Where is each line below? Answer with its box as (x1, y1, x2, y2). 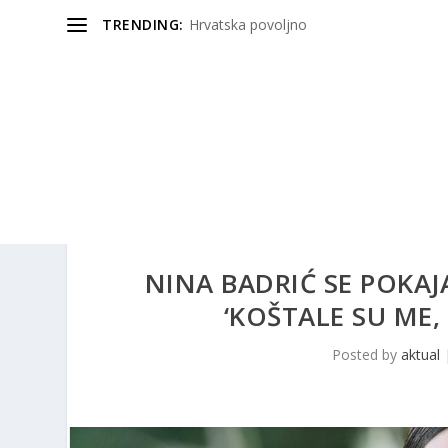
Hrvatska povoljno (188, 15, 307, 34)
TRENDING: (102, 15, 184, 34)
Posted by (332, 345, 402, 365)
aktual (401, 345, 441, 365)
